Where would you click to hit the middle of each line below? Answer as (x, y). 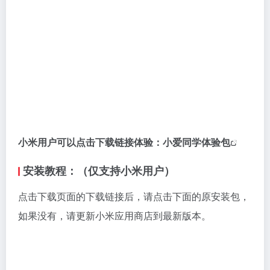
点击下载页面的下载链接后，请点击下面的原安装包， (134, 196)
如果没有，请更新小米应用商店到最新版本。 (115, 215)
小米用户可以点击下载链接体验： (90, 142)
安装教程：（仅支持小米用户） (99, 171)
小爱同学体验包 (196, 142)
